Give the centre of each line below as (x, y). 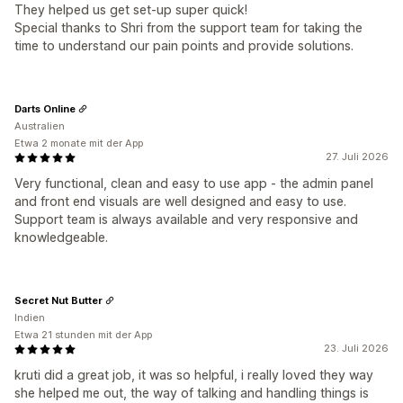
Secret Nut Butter (58, 300)
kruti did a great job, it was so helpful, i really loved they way (194, 375)
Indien (30, 318)
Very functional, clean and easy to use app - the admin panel (194, 183)
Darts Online (45, 108)
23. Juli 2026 (356, 348)
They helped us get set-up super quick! (131, 9)
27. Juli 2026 (357, 157)
